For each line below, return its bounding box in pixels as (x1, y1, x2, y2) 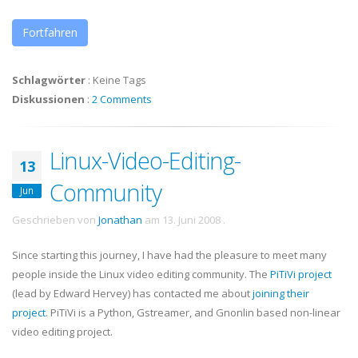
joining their (253, 286, 309, 300)
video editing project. (12, 324, 113, 339)
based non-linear (254, 305, 340, 320)
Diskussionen (12, 92, 85, 106)
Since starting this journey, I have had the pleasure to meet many (12, 248, 327, 262)
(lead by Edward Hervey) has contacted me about (12, 286, 253, 300)
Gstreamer (137, 305, 189, 320)
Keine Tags (93, 73, 146, 87)
